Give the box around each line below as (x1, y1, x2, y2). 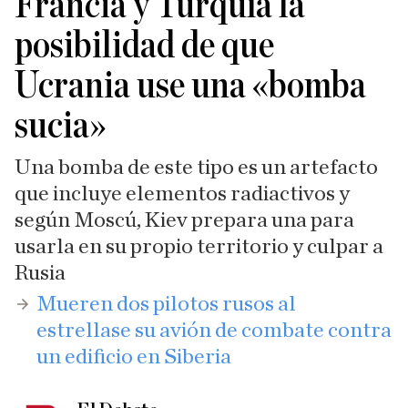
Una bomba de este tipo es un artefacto (15, 157, 378, 178)
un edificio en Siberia (36, 346, 231, 368)
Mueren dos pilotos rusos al (36, 293, 296, 315)
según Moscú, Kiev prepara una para (15, 209, 354, 231)
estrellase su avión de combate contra (36, 320, 392, 342)
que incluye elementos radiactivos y (15, 183, 350, 205)
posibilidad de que (15, 26, 274, 65)
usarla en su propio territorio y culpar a (15, 236, 383, 258)
